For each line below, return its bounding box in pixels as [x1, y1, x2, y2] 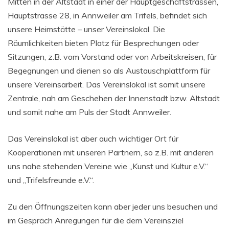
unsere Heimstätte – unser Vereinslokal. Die [8, 24, 165, 34]
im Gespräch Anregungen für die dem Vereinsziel [8, 215, 184, 225]
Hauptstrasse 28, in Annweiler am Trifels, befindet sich [8, 10, 207, 20]
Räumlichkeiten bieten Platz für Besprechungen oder [8, 37, 199, 48]
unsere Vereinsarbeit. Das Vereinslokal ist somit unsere [8, 79, 205, 89]
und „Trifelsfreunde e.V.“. [8, 174, 96, 185]
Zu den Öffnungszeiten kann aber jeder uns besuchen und [8, 201, 218, 212]
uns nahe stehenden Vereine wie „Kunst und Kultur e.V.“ [8, 161, 208, 171]
